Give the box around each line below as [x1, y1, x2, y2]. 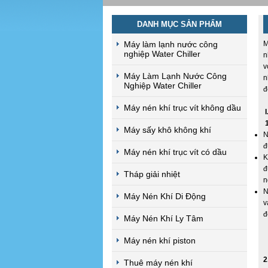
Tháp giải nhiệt [124, 169, 180, 179]
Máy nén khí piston [124, 236, 196, 245]
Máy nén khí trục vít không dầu [124, 103, 241, 112]
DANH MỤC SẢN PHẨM [137, 20, 222, 29]
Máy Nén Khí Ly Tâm [124, 214, 203, 223]
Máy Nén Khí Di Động [124, 191, 206, 201]
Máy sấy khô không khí [124, 125, 211, 135]
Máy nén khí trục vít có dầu [124, 147, 227, 157]
